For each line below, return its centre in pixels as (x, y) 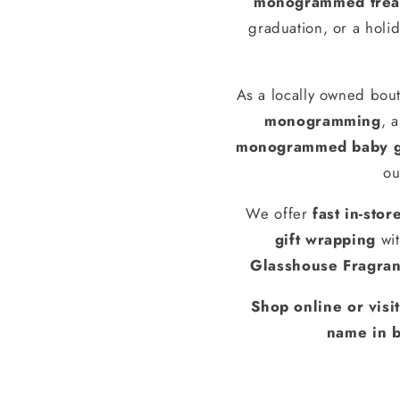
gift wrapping (325, 239)
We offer (279, 213)
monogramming (323, 121)
